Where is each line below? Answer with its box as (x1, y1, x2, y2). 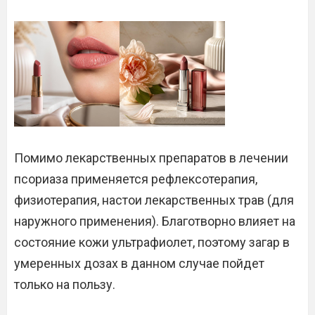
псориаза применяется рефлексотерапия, (14, 172, 257, 186)
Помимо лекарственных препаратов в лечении (14, 150, 288, 165)
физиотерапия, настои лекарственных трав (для (14, 193, 294, 207)
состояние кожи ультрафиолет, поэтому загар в (14, 235, 290, 250)
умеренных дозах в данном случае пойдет (14, 256, 264, 271)
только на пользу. (14, 277, 115, 292)
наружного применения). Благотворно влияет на (14, 214, 295, 229)
